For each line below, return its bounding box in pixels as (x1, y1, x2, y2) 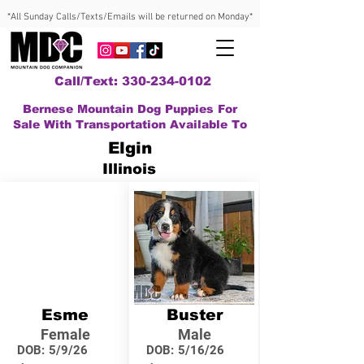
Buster (166, 306, 223, 323)
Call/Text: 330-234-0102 (54, 74, 211, 88)
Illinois (102, 161, 156, 177)
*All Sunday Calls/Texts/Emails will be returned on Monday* (7, 11, 253, 23)
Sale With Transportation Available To (13, 118, 247, 131)
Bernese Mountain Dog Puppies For (23, 102, 237, 115)
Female (40, 326, 90, 343)
